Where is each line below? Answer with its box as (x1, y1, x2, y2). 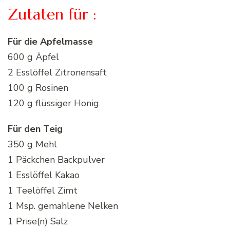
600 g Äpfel (8, 50, 59, 63)
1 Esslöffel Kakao (8, 168, 80, 181)
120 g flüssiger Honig (8, 97, 99, 109)
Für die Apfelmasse (8, 35, 93, 48)
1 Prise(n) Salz (8, 215, 68, 227)
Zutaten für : (8, 4, 97, 24)
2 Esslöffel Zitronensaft (8, 66, 107, 79)
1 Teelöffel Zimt (8, 184, 78, 197)
